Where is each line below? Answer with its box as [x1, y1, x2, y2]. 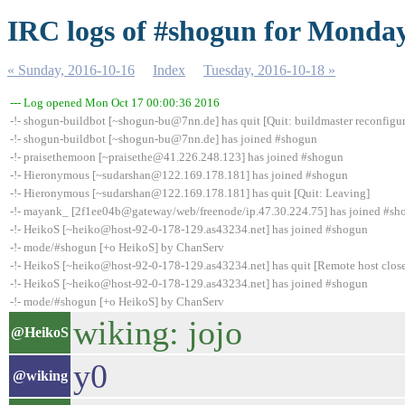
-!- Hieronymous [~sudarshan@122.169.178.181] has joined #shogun [10, 168, 348, 182]
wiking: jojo [73, 314, 242, 352]
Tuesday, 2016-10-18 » [203, 62, 335, 78]
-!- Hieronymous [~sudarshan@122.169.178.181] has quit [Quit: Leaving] [10, 186, 370, 200]
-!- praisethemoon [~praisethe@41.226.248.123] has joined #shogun [10, 150, 344, 164]
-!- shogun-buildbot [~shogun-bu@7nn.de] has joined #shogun [10, 132, 317, 146]
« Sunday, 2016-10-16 [7, 62, 135, 78]
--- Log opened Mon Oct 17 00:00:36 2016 [10, 96, 220, 109]
